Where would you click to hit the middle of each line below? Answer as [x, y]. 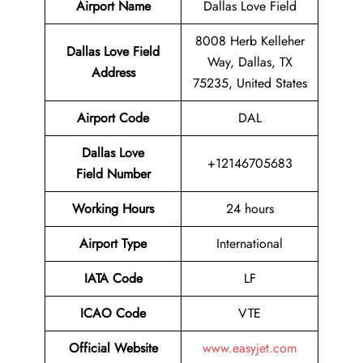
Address [113, 73]
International [250, 244]
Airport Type [113, 244]
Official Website [113, 348]
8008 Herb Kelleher [250, 41]
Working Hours [113, 209]
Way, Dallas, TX [250, 62]
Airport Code [113, 118]
